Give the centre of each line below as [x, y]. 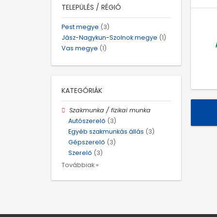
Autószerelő [87, 121]
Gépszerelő [87, 142]
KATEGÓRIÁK [82, 90]
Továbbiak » [80, 165]
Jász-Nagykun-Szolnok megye [109, 38]
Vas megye [80, 48]
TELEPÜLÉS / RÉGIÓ [91, 8]
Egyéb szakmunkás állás [106, 132]
